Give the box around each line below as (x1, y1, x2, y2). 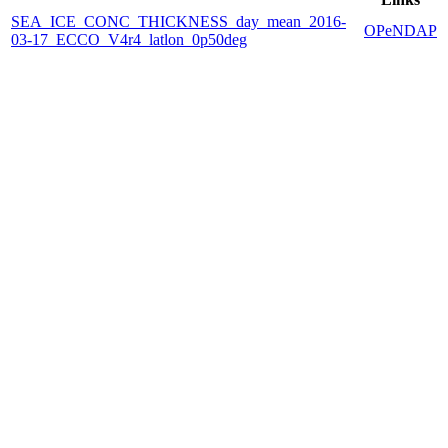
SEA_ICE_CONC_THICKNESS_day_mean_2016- (11, 12, 346, 30)
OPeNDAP (364, 21, 437, 39)
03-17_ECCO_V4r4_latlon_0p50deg (11, 30, 247, 48)
